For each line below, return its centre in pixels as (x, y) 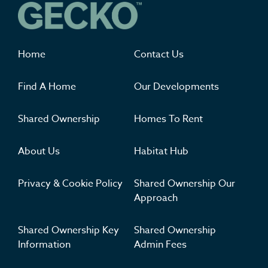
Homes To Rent (168, 119)
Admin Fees (160, 245)
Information (44, 245)
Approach (156, 198)
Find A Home (47, 87)
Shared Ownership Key (68, 231)
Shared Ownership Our (185, 184)
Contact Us (159, 55)
